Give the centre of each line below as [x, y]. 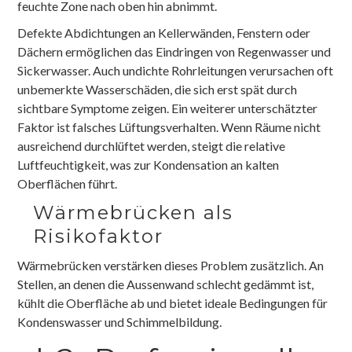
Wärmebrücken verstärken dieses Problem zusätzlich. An [171, 265]
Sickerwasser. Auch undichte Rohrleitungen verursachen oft [176, 70]
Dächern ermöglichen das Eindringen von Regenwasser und [174, 51]
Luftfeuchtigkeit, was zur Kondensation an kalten [148, 164]
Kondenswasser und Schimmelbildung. [120, 321]
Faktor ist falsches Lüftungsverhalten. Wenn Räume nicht [169, 126]
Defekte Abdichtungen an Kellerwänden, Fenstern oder [164, 32]
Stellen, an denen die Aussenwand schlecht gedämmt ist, [166, 284]
